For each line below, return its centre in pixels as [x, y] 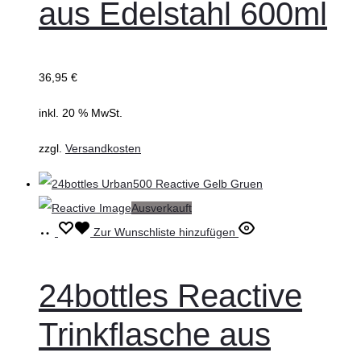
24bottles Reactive [170, 295]
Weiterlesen [87, 231]
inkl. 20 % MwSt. [81, 112]
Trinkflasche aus [155, 334]
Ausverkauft [162, 207]
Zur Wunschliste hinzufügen [164, 232]
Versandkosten [103, 148]
